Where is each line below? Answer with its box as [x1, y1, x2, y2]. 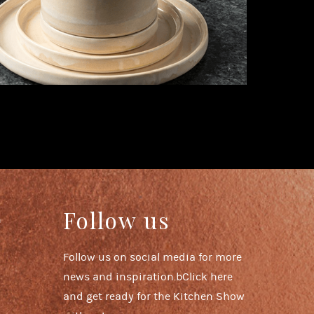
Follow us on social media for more [63, 250, 242, 265]
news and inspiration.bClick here [63, 270, 233, 285]
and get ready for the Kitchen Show [63, 289, 245, 304]
